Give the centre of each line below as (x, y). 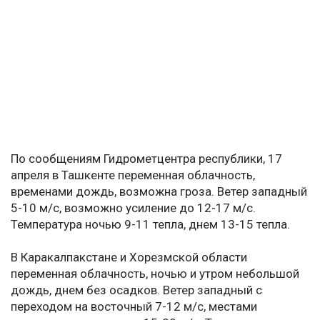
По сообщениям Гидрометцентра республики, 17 (146, 159)
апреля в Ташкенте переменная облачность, (133, 175)
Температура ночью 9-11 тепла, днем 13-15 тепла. (150, 225)
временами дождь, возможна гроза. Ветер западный (159, 192)
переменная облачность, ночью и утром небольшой (155, 274)
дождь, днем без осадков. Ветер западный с (136, 290)
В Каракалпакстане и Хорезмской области (129, 257)
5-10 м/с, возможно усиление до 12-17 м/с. (133, 208)
